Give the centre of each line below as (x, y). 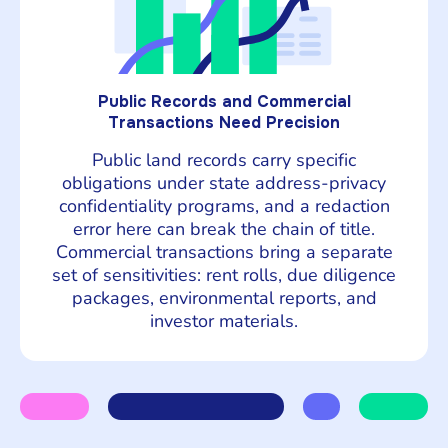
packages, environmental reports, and (224, 297)
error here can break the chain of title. (224, 228)
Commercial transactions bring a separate (224, 251)
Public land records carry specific (224, 159)
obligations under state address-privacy (224, 182)
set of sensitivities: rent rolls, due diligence (224, 274)
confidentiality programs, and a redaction (224, 205)
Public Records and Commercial (224, 101)
